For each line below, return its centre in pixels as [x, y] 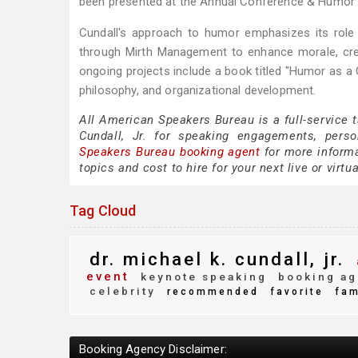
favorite [294, 292]
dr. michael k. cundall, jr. [217, 259]
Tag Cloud [103, 211]
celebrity [123, 291]
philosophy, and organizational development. [198, 90]
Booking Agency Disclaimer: [153, 349]
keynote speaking [201, 276]
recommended [211, 292]
